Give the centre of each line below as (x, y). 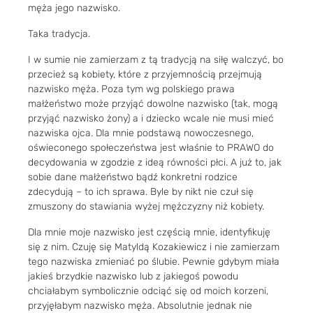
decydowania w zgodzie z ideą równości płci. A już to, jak (155, 162)
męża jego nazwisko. (74, 8)
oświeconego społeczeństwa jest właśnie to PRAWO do (151, 147)
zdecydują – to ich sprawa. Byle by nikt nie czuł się (141, 191)
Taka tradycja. (59, 34)
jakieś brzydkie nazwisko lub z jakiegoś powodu (133, 276)
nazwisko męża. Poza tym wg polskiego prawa (131, 89)
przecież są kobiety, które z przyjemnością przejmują (145, 74)
